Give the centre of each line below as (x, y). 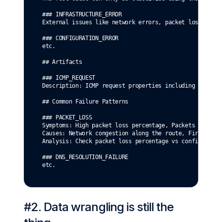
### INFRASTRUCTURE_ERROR (82, 15)
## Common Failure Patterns (85, 102)
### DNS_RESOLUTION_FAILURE (85, 157)
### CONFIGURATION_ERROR (81, 38)
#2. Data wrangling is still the (99, 207)
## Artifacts (62, 62)
